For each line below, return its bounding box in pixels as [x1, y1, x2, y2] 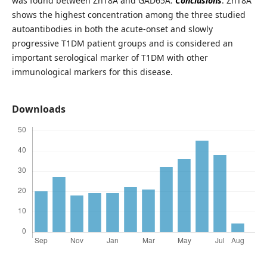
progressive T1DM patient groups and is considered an [11, 38, 233, 49]
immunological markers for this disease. [11, 66, 173, 78]
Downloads [11, 103, 66, 116]
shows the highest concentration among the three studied [11, 9, 246, 21]
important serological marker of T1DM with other [11, 52, 208, 64]
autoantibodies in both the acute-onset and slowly [11, 23, 213, 35]
